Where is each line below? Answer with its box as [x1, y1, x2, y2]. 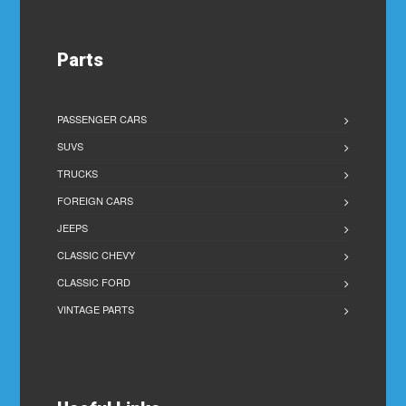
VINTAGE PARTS [57, 302, 135, 316]
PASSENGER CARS [57, 111, 148, 126]
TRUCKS [57, 166, 99, 180]
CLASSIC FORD [57, 275, 131, 289]
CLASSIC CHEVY [57, 247, 136, 262]
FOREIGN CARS [57, 193, 134, 208]
